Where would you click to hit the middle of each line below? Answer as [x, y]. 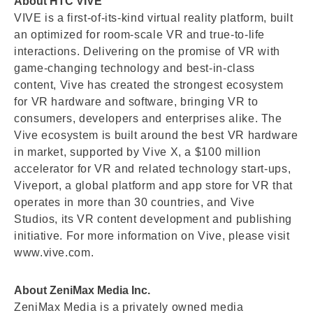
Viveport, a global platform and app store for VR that [153, 185]
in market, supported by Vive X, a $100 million [138, 152]
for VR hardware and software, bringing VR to [136, 102]
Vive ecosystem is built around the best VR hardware [156, 135]
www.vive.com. [54, 253]
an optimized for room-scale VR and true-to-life [140, 35]
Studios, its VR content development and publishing [153, 219]
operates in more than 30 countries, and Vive [134, 202]
